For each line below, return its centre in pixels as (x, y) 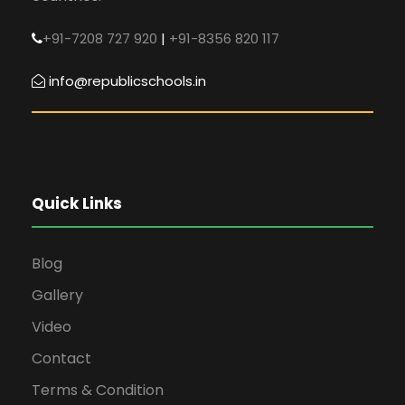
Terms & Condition (98, 391)
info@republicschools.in (127, 81)
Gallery (57, 296)
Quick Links (77, 204)
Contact (61, 359)
